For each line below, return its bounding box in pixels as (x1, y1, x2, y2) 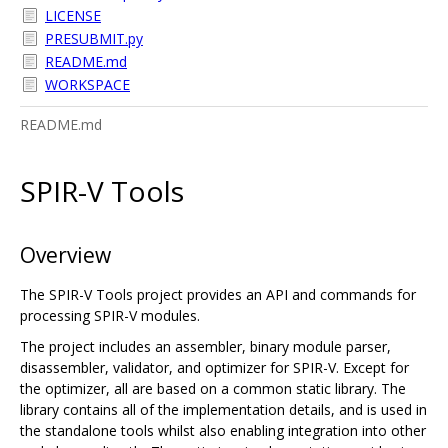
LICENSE (45, 6, 101, 25)
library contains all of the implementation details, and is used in (20, 399, 427, 419)
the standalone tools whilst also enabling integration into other (20, 420, 426, 440)
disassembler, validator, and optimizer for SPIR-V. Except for (20, 357, 409, 377)
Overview (20, 240, 111, 269)
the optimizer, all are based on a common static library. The (20, 378, 406, 398)
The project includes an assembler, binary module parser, (20, 336, 391, 356)
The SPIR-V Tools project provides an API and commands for (20, 284, 416, 304)
